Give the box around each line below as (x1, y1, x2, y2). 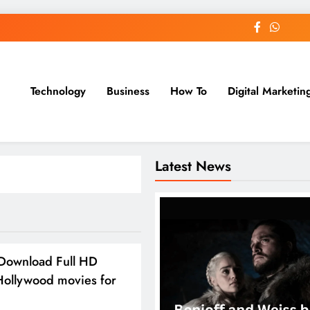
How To (170, 83, 207, 100)
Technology (30, 83, 86, 100)
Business (106, 83, 149, 100)
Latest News (155, 155, 231, 176)
